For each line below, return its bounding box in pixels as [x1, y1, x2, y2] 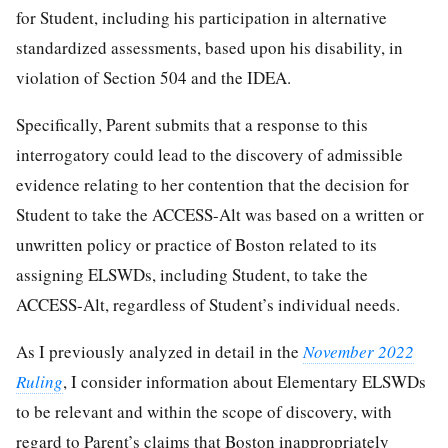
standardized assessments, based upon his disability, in [16, 35, 403, 59]
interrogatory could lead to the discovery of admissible [16, 142, 403, 166]
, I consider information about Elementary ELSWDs [63, 369, 426, 393]
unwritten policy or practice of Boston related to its [16, 232, 377, 256]
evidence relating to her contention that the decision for [16, 172, 409, 196]
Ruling [16, 369, 63, 393]
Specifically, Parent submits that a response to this [16, 112, 368, 136]
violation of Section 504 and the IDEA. [16, 65, 291, 89]
